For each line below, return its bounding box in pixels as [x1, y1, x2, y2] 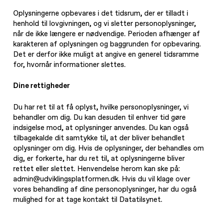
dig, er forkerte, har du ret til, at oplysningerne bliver [13, 153, 185, 163]
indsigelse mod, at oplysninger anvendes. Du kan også [13, 123, 189, 132]
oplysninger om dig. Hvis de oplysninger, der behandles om [13, 143, 204, 153]
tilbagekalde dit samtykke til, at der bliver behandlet [13, 133, 185, 143]
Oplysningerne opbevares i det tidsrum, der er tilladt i [13, 8, 189, 18]
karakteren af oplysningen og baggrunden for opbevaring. [13, 39, 201, 49]
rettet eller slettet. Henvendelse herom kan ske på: [13, 164, 180, 174]
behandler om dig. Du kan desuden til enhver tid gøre [13, 112, 186, 122]
